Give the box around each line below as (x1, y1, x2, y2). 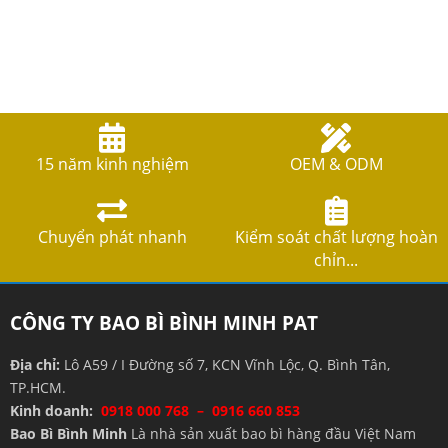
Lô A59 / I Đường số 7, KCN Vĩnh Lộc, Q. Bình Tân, (60, 354, 390, 374)
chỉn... (314, 248, 358, 271)
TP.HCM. (10, 377, 66, 397)
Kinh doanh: (10, 400, 101, 420)
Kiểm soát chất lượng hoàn (234, 225, 438, 248)
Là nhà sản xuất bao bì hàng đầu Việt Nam (127, 423, 416, 443)
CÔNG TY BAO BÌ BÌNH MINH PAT (10, 309, 318, 336)
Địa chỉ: (10, 354, 60, 374)
